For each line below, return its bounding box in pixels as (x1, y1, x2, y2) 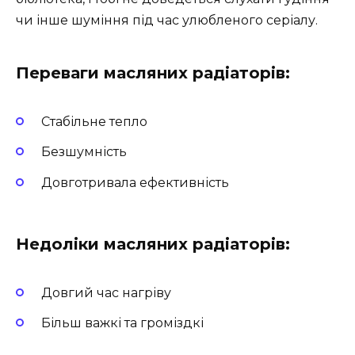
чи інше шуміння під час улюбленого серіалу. (16, 12, 318, 28)
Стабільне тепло (41, 114, 147, 130)
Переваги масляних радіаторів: (16, 63, 290, 82)
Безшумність (41, 144, 127, 160)
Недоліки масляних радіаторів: (16, 234, 290, 254)
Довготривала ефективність (41, 174, 229, 190)
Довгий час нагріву (41, 284, 171, 300)
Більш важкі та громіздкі (41, 315, 204, 331)
